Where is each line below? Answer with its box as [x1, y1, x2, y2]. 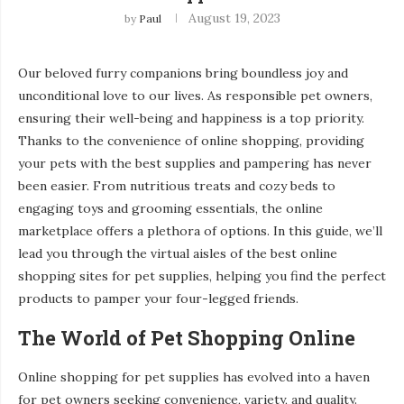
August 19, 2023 [188, 9, 280, 26]
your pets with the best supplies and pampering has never [18, 154, 372, 171]
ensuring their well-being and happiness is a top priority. [18, 109, 364, 126]
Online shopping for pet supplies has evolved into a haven [18, 368, 370, 385]
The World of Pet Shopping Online [18, 324, 355, 351]
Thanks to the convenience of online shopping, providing [18, 132, 364, 149]
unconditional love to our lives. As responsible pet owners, [18, 87, 372, 104]
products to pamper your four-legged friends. [18, 289, 298, 307]
